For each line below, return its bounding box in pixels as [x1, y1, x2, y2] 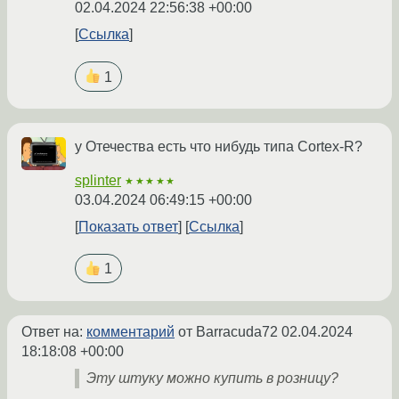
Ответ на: [21, 323, 86, 339]
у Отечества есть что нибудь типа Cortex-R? [75, 138, 362, 154]
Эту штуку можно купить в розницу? [86, 370, 338, 386]
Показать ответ [78, 218, 178, 234]
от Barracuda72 [175, 323, 281, 339]
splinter [75, 172, 121, 188]
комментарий [86, 323, 175, 339]
